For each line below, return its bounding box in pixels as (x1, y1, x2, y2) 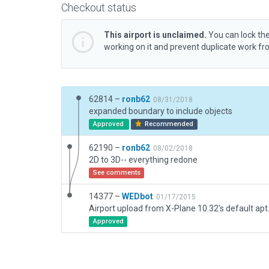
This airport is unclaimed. (104, 30, 207, 40)
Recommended (143, 120, 194, 128)
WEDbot (122, 192, 153, 201)
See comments (92, 169, 141, 177)
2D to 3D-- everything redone (89, 155, 198, 165)
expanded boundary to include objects (89, 106, 232, 116)
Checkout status (61, 1, 136, 14)
